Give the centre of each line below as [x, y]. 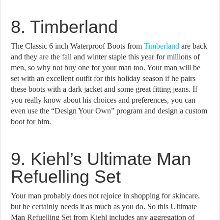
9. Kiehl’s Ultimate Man [101, 159]
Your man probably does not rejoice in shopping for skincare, [106, 195]
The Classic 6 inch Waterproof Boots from [78, 46]
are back [193, 46]
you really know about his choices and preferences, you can [103, 100]
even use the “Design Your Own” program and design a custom [109, 110]
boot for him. [31, 121]
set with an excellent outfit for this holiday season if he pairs [103, 78]
